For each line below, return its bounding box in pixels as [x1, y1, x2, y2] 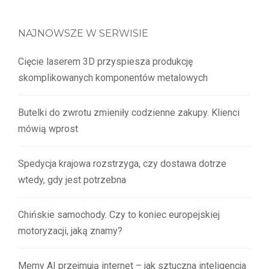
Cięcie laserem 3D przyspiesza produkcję [18, 55, 193, 67]
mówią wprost [18, 122, 78, 134]
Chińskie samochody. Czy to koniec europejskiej [18, 208, 220, 220]
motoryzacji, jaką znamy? [18, 225, 122, 237]
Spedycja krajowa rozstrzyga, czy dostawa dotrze [18, 157, 226, 169]
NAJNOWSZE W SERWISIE [18, 27, 148, 39]
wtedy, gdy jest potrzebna [18, 174, 126, 186]
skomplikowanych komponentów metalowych [18, 71, 208, 83]
